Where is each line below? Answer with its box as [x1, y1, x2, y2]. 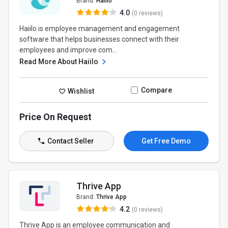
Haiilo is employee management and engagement [19, 24, 180, 33]
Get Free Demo [141, 137, 191, 145]
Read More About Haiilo [19, 58, 100, 66]
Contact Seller [45, 137, 94, 145]
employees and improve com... [19, 46, 118, 54]
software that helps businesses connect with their [19, 35, 180, 43]
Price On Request [19, 111, 92, 122]
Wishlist [66, 87, 95, 95]
